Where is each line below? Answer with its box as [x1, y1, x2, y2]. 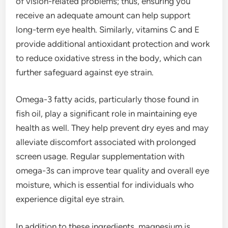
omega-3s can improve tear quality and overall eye [16, 165, 210, 176]
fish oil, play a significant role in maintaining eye [16, 108, 197, 119]
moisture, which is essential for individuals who [16, 180, 194, 190]
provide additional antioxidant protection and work [16, 38, 210, 49]
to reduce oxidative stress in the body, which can [16, 52, 202, 63]
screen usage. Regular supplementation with [16, 151, 185, 162]
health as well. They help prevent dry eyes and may [16, 123, 209, 133]
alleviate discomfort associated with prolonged [16, 137, 196, 148]
